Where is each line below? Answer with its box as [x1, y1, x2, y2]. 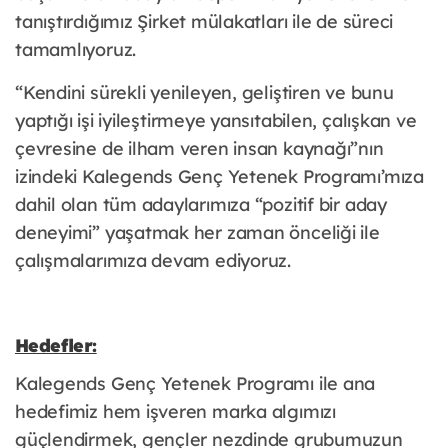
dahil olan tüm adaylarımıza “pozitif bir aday [15, 193, 387, 217]
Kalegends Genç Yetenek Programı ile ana [15, 372, 376, 396]
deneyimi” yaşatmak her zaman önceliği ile [15, 221, 380, 245]
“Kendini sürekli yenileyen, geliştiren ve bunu [15, 81, 394, 105]
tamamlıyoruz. [15, 38, 137, 62]
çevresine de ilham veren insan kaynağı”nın [15, 137, 384, 161]
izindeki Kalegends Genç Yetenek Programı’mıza [15, 165, 424, 189]
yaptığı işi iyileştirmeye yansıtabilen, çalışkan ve [15, 109, 417, 133]
